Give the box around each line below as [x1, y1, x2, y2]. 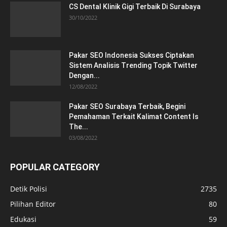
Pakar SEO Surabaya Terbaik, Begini [69, 102, 185, 111]
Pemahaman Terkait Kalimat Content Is [69, 112, 199, 121]
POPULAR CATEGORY [10, 162, 100, 173]
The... [69, 123, 88, 131]
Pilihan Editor [10, 199, 56, 209]
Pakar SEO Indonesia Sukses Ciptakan [69, 51, 194, 60]
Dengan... [69, 71, 100, 80]
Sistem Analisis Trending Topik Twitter [69, 61, 198, 70]
